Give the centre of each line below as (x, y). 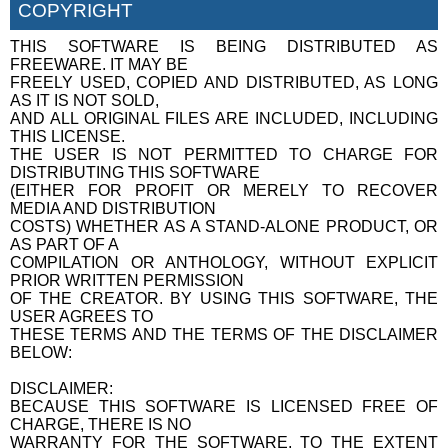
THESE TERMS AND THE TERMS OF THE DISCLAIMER (224, 334)
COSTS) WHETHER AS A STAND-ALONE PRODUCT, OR (224, 226)
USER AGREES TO (81, 316)
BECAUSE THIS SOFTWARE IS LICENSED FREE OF (224, 406)
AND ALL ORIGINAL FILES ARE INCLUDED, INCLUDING (224, 118)
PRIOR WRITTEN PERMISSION (127, 280)
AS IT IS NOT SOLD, (84, 100)
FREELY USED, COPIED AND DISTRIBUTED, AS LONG (224, 82)
